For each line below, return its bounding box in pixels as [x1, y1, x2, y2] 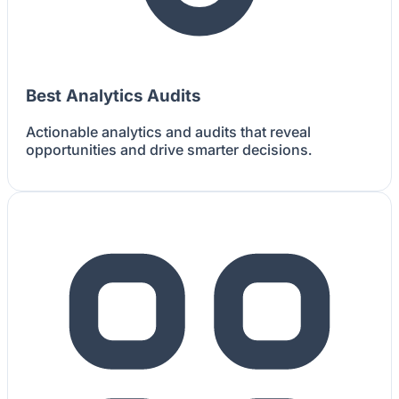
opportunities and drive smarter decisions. [26, 140, 312, 159]
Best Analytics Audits [26, 85, 200, 107]
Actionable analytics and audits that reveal [26, 122, 311, 141]
